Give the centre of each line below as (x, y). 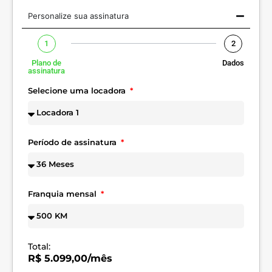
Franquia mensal (63, 193)
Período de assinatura (73, 142)
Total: (39, 246)
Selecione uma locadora (78, 90)
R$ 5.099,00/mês (70, 258)
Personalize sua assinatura (78, 15)
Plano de (46, 63)
